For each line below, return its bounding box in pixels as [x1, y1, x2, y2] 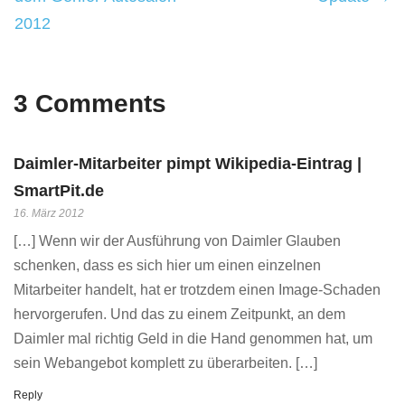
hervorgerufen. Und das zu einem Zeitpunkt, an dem [14, 306, 345, 322]
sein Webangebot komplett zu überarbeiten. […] [14, 355, 317, 371]
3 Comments [14, 89, 166, 118]
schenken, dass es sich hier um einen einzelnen [14, 258, 321, 273]
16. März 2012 [14, 207, 84, 220]
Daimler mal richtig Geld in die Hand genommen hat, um [14, 331, 372, 346]
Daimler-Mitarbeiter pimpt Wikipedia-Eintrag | [14, 155, 362, 173]
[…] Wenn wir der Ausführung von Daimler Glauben [14, 233, 341, 249]
